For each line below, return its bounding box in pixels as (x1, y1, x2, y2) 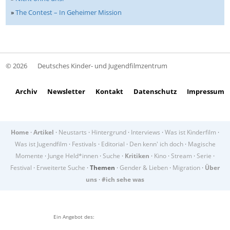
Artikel (33, 128, 54, 137)
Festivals (71, 140, 97, 148)
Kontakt (95, 86, 123, 96)
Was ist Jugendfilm (14, 140, 67, 148)
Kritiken (125, 152, 149, 160)
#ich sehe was (102, 176, 144, 184)
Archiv (15, 86, 37, 96)
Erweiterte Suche (36, 164, 85, 172)
